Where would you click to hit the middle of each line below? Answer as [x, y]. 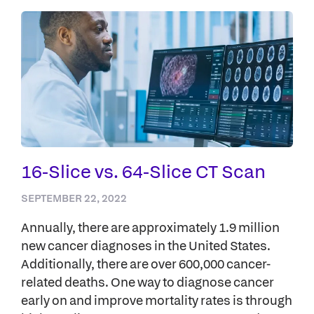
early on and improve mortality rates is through [157, 300]
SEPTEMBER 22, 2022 [74, 198]
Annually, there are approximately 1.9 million [150, 227]
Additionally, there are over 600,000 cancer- [146, 264]
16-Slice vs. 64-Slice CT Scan [143, 171]
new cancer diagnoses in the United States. [146, 245]
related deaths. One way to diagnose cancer [148, 282]
